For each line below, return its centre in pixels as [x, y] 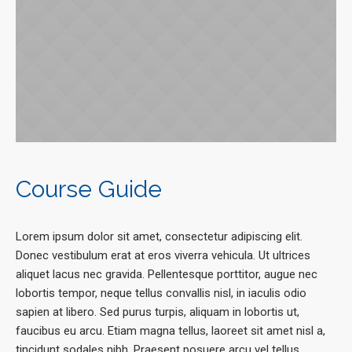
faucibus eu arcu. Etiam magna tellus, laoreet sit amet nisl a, [170, 331]
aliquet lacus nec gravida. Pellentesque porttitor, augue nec [167, 275]
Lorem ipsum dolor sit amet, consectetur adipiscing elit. [159, 237]
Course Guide [89, 189]
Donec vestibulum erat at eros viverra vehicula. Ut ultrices [163, 256]
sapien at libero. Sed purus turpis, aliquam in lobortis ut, [158, 312]
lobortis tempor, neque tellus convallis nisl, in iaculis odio [161, 293]
